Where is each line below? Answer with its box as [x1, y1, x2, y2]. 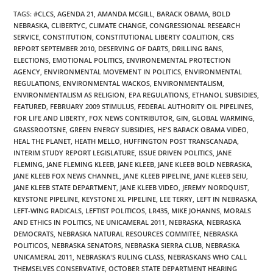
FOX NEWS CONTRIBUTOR [89, 113, 173, 122]
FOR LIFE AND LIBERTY [13, 113, 86, 122]
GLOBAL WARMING [192, 113, 253, 122]
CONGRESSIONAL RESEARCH [149, 20, 241, 30]
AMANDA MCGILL [97, 9, 154, 18]
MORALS [224, 205, 252, 215]
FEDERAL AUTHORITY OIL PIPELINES [138, 101, 252, 111]
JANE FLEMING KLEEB [46, 159, 115, 169]
